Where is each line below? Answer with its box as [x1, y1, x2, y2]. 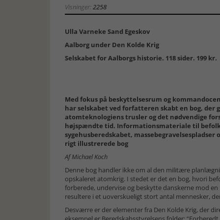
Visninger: [65, 2, 93, 11]
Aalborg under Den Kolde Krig [65, 40, 159, 49]
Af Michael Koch [65, 152, 108, 161]
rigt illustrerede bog [65, 139, 128, 148]
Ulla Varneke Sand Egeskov [65, 27, 150, 36]
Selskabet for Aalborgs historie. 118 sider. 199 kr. [65, 54, 217, 62]
